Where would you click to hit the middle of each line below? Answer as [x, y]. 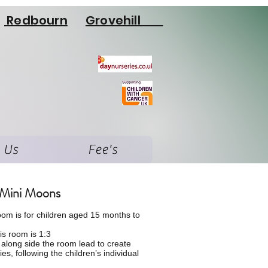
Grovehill [124, 20]
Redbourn [36, 20]
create [118, 243]
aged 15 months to [103, 215]
